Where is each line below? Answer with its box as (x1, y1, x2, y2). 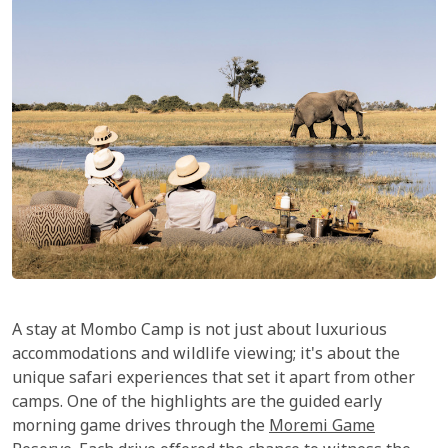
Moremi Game (269, 415, 375, 439)
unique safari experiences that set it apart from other (12, 367, 415, 391)
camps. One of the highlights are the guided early (12, 391, 382, 415)
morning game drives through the (12, 415, 269, 439)
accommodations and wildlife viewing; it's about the (12, 343, 400, 367)
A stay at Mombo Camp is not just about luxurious (12, 319, 387, 343)
